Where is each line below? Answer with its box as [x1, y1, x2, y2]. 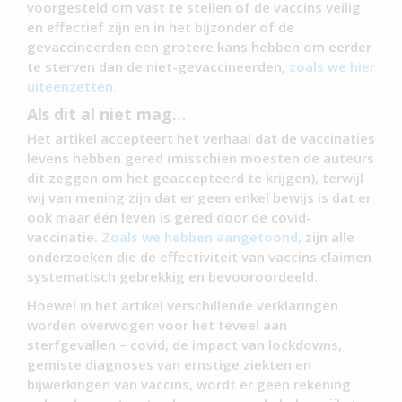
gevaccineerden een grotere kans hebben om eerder [27, 37, 371, 56]
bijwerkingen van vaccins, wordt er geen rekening [27, 374, 351, 393]
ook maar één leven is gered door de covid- [27, 207, 311, 226]
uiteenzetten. [27, 76, 117, 95]
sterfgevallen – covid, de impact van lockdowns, [27, 335, 342, 354]
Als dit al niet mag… [27, 102, 186, 125]
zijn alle [301, 227, 354, 246]
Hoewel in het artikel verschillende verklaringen [27, 295, 338, 314]
